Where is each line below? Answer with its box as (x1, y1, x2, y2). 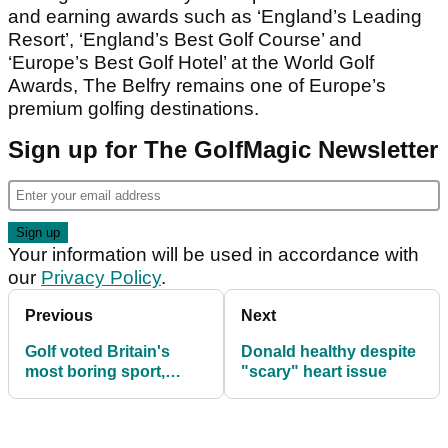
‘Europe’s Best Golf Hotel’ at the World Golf (8, 51, 374, 73)
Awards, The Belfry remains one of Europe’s (8, 74, 386, 96)
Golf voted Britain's (25, 342, 170, 360)
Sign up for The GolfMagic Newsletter (8, 135, 438, 163)
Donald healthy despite (241, 342, 416, 360)
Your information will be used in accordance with (8, 243, 419, 265)
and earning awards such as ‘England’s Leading (8, 5, 422, 27)
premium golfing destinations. (8, 97, 259, 119)
